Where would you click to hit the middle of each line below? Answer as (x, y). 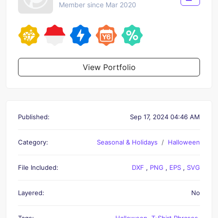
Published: (34, 117)
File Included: (38, 167)
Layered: (31, 192)
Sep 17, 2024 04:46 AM (165, 117)
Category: (33, 142)
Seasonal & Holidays (127, 142)
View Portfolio (109, 67)
